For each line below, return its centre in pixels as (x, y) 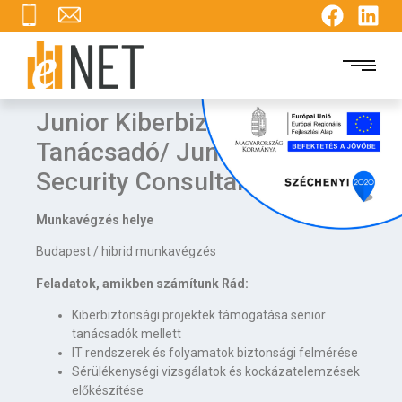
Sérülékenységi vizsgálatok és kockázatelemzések (216, 372)
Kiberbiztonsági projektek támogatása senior (199, 315)
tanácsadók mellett (127, 334)
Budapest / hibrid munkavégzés (126, 252)
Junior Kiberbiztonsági (164, 123)
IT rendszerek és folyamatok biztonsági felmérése (215, 353)
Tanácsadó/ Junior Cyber (178, 153)
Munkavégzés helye (95, 220)
